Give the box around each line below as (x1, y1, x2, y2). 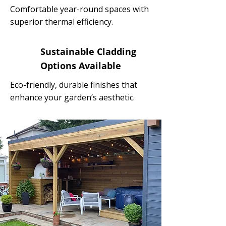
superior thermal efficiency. (10, 16, 113, 27)
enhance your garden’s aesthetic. (10, 92, 135, 103)
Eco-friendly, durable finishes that (10, 79, 137, 90)
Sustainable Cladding (40, 45, 136, 58)
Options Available (40, 60, 121, 72)
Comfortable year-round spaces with (10, 4, 149, 15)
